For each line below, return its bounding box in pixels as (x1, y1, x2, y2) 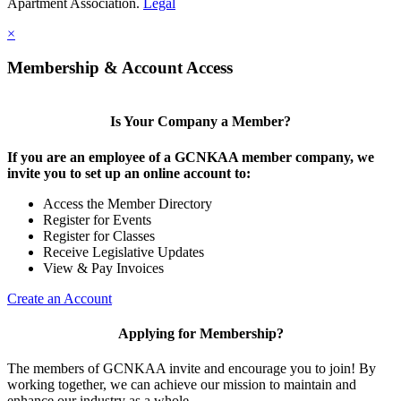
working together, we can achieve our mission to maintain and (7, 377, 356, 393)
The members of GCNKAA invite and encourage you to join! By (7, 361, 376, 377)
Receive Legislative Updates (43, 243, 204, 260)
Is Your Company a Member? (110, 114, 291, 130)
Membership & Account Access (7, 58, 233, 78)
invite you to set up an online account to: (7, 165, 251, 181)
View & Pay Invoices (43, 260, 164, 276)
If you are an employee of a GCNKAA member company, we (7, 149, 374, 165)
